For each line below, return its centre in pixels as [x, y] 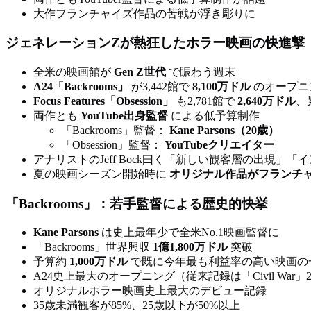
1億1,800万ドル [190, 247]
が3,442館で [160, 86]
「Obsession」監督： [113, 144]
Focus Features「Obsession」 [103, 101]
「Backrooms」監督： [115, 130]
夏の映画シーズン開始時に [101, 174]
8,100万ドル [221, 86]
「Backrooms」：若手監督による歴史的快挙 [137, 203]
